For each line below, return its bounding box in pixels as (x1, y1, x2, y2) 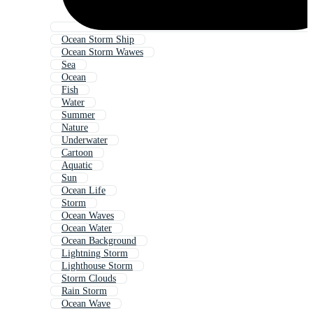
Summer (61, 110, 95, 121)
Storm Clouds (61, 273, 116, 284)
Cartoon (61, 147, 93, 159)
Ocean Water (61, 223, 112, 234)
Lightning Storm (61, 248, 128, 259)
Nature (61, 122, 88, 133)
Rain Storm (61, 286, 107, 297)
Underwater (61, 135, 108, 146)
